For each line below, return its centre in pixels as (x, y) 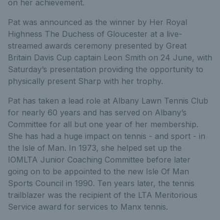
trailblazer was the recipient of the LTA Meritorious (103, 195)
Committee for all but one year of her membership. (103, 124)
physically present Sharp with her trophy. (85, 81)
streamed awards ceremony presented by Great (97, 46)
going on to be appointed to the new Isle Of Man (98, 171)
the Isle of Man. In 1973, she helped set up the (95, 148)
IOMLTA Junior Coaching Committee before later (99, 160)
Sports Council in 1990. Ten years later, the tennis (101, 183)
